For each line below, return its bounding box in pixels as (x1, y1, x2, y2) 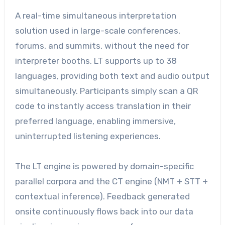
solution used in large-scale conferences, (15, 26, 180, 36)
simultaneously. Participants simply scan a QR (15, 86, 198, 96)
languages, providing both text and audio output (15, 71, 209, 81)
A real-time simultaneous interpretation (15, 11, 176, 21)
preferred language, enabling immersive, (15, 116, 176, 127)
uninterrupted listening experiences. (15, 131, 161, 142)
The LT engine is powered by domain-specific (15, 161, 194, 172)
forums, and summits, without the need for (15, 41, 189, 51)
